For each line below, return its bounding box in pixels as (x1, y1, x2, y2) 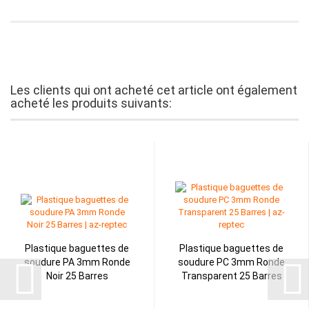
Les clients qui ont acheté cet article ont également (10, 82, 297, 97)
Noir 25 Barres (46, 270, 108, 281)
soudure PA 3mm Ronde (23, 256, 130, 268)
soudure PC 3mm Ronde (178, 256, 285, 268)
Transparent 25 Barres (181, 270, 282, 281)
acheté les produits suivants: (10, 95, 172, 110)
